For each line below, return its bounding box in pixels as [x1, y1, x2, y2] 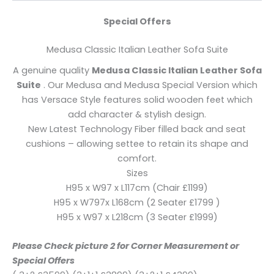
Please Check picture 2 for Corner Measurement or [12, 240, 239, 253]
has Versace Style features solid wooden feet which [21, 94, 253, 106]
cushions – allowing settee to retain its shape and [26, 138, 248, 150]
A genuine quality [12, 64, 92, 77]
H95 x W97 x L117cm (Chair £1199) [66, 182, 208, 194]
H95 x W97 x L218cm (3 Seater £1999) [56, 211, 218, 224]
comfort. [117, 152, 157, 165]
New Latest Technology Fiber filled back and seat [28, 123, 246, 136]
